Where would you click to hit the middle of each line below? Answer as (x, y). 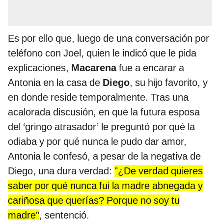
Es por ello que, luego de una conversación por (109, 39)
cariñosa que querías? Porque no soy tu (94, 201)
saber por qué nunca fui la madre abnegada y (105, 186)
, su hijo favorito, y (169, 83)
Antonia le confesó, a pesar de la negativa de (104, 156)
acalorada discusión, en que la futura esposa (104, 112)
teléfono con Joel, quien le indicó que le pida (102, 53)
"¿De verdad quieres (159, 171)
